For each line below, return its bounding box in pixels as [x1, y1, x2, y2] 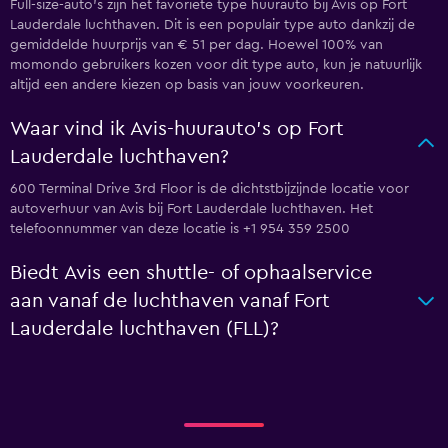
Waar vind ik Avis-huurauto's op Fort [10, 119, 344, 139]
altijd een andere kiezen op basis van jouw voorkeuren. [10, 78, 364, 92]
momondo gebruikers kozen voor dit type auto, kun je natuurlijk [10, 58, 422, 72]
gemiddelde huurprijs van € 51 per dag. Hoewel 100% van [10, 38, 383, 52]
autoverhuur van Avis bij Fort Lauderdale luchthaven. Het [10, 202, 373, 216]
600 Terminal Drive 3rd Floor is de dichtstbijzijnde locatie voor [10, 182, 409, 196]
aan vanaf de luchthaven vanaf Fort [10, 291, 330, 311]
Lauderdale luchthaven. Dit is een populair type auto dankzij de [10, 18, 415, 32]
